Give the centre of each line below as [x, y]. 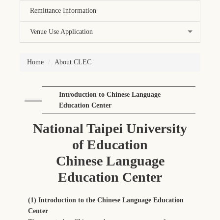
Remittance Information [63, 11]
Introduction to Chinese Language [110, 94]
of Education [110, 144]
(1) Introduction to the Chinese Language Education [106, 200]
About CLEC [73, 62]
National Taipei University [110, 128]
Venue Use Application [61, 32]
